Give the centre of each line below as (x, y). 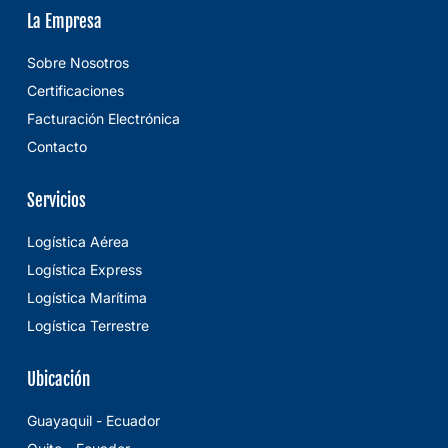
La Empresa (64, 22)
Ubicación (58, 380)
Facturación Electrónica (103, 119)
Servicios (56, 201)
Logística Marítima (87, 298)
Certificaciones (75, 91)
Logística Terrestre (88, 326)
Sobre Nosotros (78, 63)
